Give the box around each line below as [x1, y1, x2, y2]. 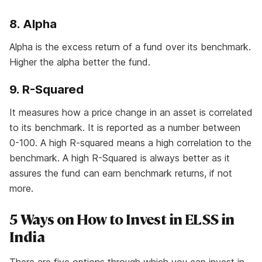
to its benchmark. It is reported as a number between [9, 122, 240, 134]
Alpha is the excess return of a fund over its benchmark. [9, 41, 251, 53]
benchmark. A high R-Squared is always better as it [9, 152, 230, 164]
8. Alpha [9, 17, 57, 32]
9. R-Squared [9, 82, 84, 97]
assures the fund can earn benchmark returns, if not [9, 167, 232, 180]
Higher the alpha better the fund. [9, 56, 150, 68]
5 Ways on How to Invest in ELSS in [9, 209, 235, 229]
